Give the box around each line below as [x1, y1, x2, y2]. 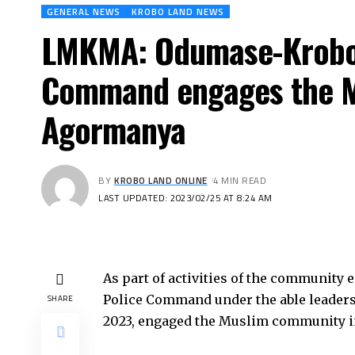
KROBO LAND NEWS [132, 5, 224, 18]
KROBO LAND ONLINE [114, 173, 208, 187]
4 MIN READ [213, 173, 267, 187]
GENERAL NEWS [47, 5, 120, 18]
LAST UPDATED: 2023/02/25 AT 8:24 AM [98, 190, 273, 204]
